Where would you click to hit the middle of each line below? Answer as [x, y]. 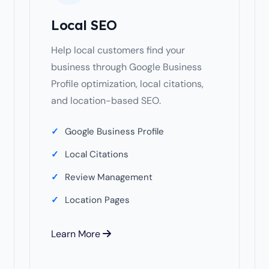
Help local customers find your [118, 50]
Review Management [109, 177]
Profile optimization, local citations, [127, 84]
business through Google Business [126, 67]
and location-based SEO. [106, 101]
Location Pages [97, 200]
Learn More [77, 234]
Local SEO [84, 25]
